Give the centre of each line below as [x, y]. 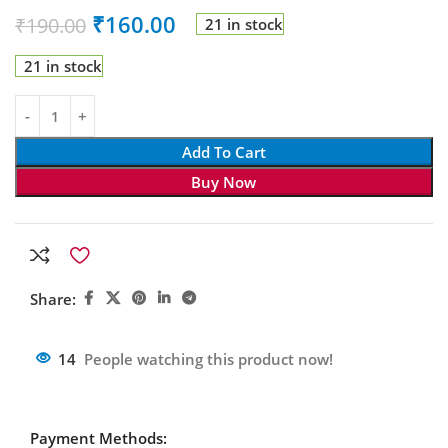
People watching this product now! [208, 359]
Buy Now [224, 182]
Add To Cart [223, 152]
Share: [53, 298]
